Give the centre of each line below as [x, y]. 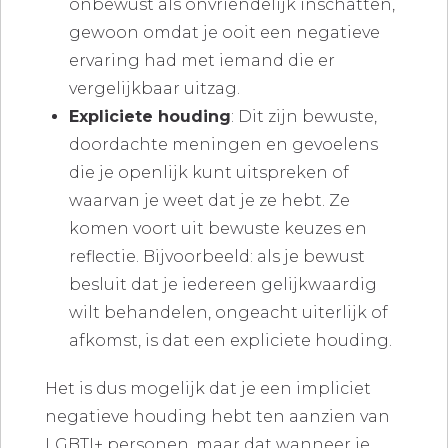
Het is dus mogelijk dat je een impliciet [207, 389]
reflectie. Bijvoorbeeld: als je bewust [216, 257]
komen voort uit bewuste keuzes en [217, 229]
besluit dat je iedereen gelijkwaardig [222, 285]
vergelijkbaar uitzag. [154, 89]
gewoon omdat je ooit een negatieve [224, 33]
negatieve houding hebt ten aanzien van [217, 417]
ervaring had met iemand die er [201, 61]
